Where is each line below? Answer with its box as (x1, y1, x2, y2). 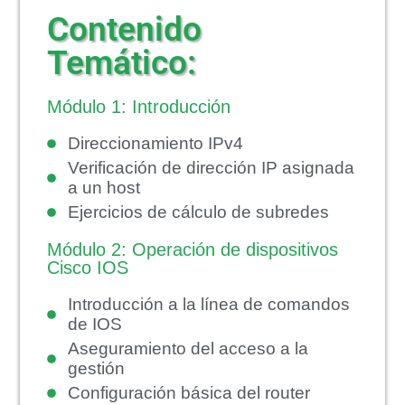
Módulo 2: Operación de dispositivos (47, 239, 339, 259)
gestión (67, 358, 125, 378)
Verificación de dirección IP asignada (67, 157, 354, 177)
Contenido (47, 8, 202, 49)
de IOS (67, 314, 122, 334)
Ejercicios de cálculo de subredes (67, 202, 329, 221)
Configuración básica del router (67, 382, 310, 402)
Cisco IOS (47, 257, 129, 278)
